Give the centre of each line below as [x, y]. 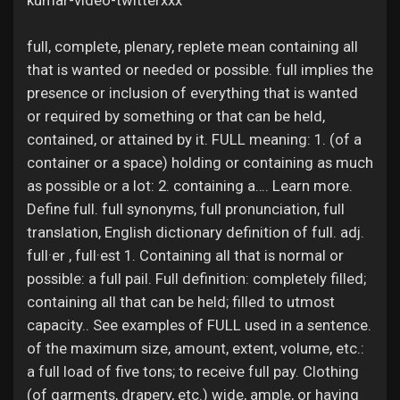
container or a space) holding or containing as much [200, 162]
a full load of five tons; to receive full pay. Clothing [193, 371]
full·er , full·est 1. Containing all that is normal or [185, 255]
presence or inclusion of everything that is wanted [192, 93]
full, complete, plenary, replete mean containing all [192, 46]
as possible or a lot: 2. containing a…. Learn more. [190, 186]
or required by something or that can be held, [176, 116]
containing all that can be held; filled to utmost [181, 302]
